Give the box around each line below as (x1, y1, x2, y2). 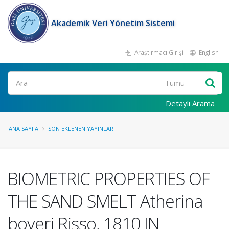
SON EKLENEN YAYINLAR (48, 125, 113, 132)
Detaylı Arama (166, 98, 215, 108)
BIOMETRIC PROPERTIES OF (8, 167, 210, 190)
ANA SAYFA (9, 125, 38, 132)
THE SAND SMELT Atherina (8, 189, 203, 213)
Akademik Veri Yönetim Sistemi (51, 17, 175, 29)
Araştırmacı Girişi (133, 48, 184, 56)
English (197, 48, 219, 56)
